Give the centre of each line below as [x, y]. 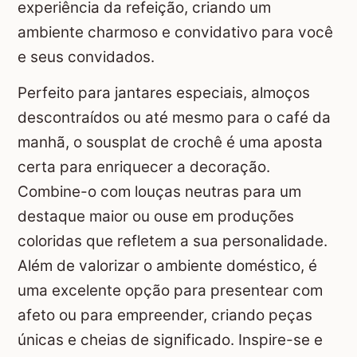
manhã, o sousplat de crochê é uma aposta [170, 143]
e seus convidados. [86, 57]
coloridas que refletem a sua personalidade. [173, 241]
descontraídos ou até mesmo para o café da [174, 118]
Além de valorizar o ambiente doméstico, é [167, 266]
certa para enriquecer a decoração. [144, 167]
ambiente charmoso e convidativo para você [175, 33]
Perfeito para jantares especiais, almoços [164, 93]
